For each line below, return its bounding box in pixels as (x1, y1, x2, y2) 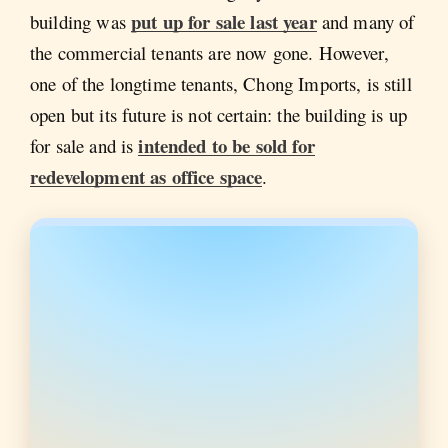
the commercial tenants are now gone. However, (30, 39, 389, 65)
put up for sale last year (130, 7, 317, 35)
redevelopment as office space (30, 162, 263, 190)
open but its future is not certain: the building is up (30, 101, 408, 127)
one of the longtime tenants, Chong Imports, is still (30, 70, 412, 96)
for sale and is (30, 132, 139, 158)
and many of (316, 8, 415, 34)
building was (30, 8, 131, 34)
